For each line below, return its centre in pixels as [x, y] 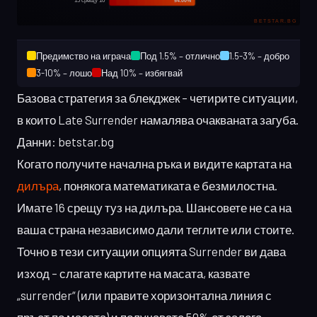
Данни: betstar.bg [65, 141]
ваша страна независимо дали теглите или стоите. [156, 229]
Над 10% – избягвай [142, 73]
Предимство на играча [83, 56]
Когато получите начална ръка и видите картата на [154, 163]
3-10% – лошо [64, 73]
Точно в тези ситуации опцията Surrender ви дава [151, 251]
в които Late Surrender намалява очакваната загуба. [158, 119]
